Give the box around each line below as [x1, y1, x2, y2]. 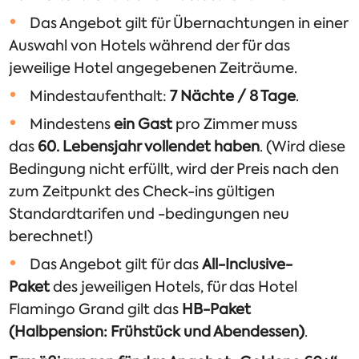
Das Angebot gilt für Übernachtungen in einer [30, 14, 349, 34]
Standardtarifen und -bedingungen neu [9, 204, 290, 224]
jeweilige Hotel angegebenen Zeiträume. [9, 58, 298, 79]
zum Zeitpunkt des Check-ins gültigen [9, 182, 276, 202]
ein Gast [114, 115, 173, 135]
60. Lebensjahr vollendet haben [38, 137, 260, 157]
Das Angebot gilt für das [30, 255, 203, 275]
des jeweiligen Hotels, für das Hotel [50, 277, 298, 297]
